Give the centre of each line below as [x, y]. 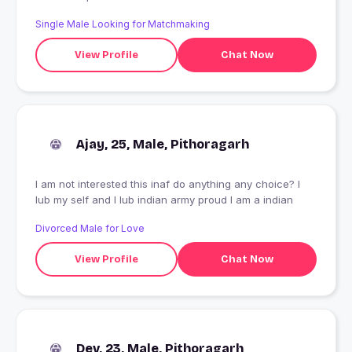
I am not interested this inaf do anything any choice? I [168, 184]
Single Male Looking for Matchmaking [123, 24]
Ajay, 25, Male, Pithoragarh [163, 145]
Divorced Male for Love [90, 229]
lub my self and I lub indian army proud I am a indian [164, 200]
